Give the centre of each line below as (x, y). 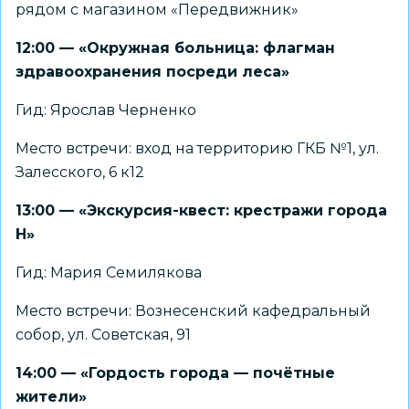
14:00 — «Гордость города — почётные (175, 373)
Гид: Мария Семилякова (109, 273)
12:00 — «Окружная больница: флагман (175, 48)
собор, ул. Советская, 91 (103, 335)
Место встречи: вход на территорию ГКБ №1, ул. (197, 148)
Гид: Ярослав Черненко (106, 110)
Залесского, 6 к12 (80, 172)
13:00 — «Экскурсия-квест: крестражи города (201, 210)
